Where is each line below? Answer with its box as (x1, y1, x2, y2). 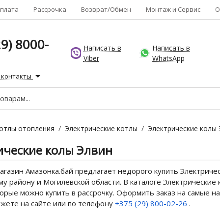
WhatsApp (152, 54, 185, 63)
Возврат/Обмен (81, 5, 131, 14)
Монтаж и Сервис (146, 5, 200, 14)
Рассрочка (33, 5, 66, 14)
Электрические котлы (65, 124, 137, 133)
